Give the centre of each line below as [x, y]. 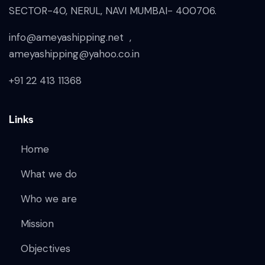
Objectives [46, 249]
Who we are [49, 199]
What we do [49, 174]
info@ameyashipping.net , [70, 38]
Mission [38, 224]
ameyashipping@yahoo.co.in [74, 54]
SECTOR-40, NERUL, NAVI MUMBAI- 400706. [113, 11]
